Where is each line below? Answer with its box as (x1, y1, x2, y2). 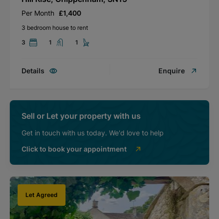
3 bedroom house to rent (22, 23, 88, 31)
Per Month (22, 8, 54, 17)
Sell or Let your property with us (22, 110, 141, 121)
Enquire (158, 66, 185, 75)
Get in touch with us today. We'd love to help (22, 128, 164, 137)
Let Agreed (25, 191, 58, 198)
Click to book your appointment (22, 144, 127, 153)
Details (22, 66, 44, 75)
